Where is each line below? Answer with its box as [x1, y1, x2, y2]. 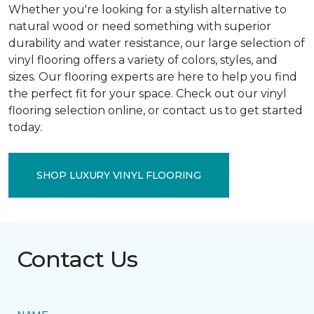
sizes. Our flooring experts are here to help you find [8, 70, 297, 83]
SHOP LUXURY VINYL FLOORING [36, 168, 201, 182]
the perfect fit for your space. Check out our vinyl [8, 87, 287, 100]
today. [8, 121, 42, 134]
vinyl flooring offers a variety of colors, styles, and [8, 53, 278, 67]
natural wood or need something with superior [8, 20, 271, 33]
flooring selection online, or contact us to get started [8, 104, 303, 117]
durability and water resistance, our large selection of [8, 36, 305, 50]
